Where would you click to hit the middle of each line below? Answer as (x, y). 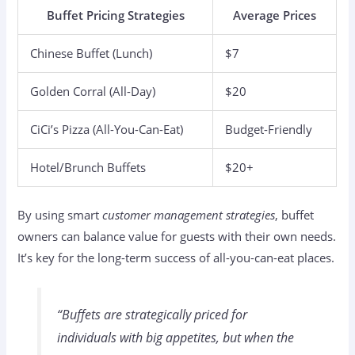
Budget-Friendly (269, 129)
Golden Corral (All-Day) (93, 91)
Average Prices (275, 15)
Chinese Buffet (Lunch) (92, 53)
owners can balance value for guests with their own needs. (177, 236)
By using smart (60, 214)
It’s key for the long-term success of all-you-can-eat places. (176, 257)
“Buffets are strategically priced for (152, 314)
